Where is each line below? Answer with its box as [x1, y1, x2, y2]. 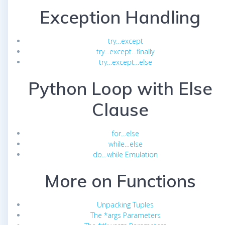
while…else [108, 139, 143, 149]
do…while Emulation [93, 149, 158, 159]
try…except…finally [96, 46, 154, 56]
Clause [91, 98, 149, 121]
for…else [111, 128, 139, 138]
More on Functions [44, 169, 196, 192]
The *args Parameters [90, 210, 161, 220]
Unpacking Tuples [97, 199, 154, 209]
